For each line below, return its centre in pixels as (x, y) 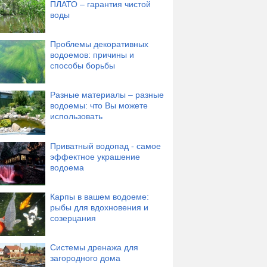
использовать (76, 117)
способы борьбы (83, 66)
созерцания (73, 218)
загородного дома (85, 258)
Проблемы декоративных (99, 44)
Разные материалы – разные (107, 95)
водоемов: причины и (92, 55)
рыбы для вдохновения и (99, 207)
